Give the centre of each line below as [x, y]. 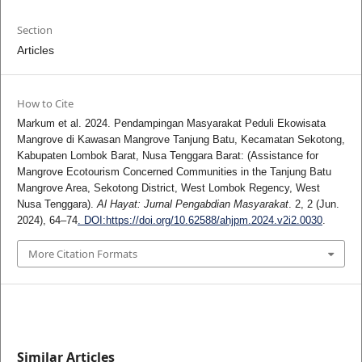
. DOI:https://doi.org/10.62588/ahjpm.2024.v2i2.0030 [200, 221]
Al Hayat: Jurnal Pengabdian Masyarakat [192, 204]
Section [34, 30]
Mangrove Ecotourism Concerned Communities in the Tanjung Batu [174, 172]
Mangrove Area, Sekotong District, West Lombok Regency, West [168, 188]
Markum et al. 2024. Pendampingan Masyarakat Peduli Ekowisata [171, 124]
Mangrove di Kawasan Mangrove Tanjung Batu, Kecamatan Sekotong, [181, 140]
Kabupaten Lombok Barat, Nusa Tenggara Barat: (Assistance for [167, 156]
